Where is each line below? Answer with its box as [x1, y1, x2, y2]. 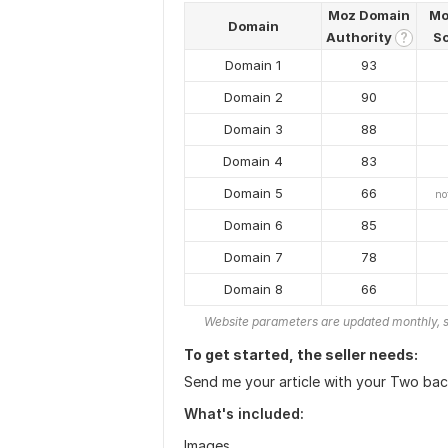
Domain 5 [223, 185, 283, 201]
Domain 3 [223, 121, 283, 137]
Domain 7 [223, 249, 283, 265]
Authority [325, 29, 395, 45]
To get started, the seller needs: [184, 346, 418, 363]
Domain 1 [225, 57, 281, 73]
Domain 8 [223, 281, 283, 297]
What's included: [184, 405, 304, 422]
